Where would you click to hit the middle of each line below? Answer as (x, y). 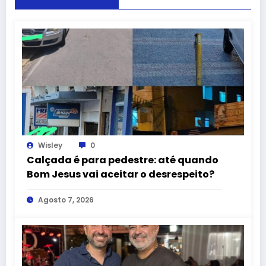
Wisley (50, 145)
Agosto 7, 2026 (66, 200)
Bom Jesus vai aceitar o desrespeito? (121, 175)
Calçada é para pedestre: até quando (123, 160)
